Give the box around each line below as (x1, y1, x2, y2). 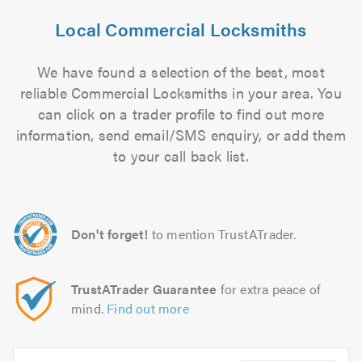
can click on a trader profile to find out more (37, 103, 325, 124)
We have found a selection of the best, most (37, 61, 325, 82)
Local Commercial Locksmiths (55, 16, 307, 41)
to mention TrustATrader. (151, 225, 297, 243)
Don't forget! (71, 225, 149, 243)
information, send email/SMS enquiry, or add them (16, 124, 346, 145)
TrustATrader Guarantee (71, 280, 217, 298)
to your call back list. (113, 145, 249, 166)
